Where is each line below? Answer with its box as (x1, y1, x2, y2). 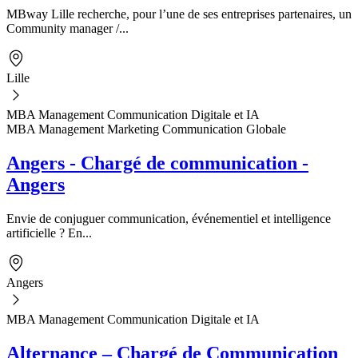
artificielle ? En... (6, 225, 92, 240)
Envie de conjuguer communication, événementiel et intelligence (6, 211, 331, 225)
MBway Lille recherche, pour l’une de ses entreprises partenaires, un (6, 6, 352, 21)
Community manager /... (6, 21, 129, 35)
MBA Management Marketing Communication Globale (6, 121, 286, 136)
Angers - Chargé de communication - (6, 152, 308, 173)
